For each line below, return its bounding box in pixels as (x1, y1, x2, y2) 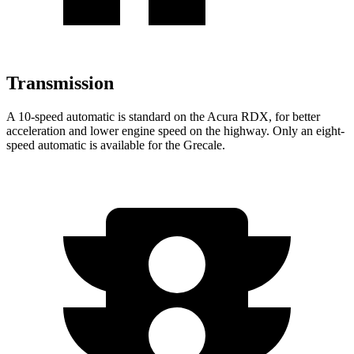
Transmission (6, 73, 114, 94)
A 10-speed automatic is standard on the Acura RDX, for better (6, 109, 320, 123)
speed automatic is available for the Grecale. (6, 137, 225, 152)
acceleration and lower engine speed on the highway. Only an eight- (6, 123, 345, 137)
